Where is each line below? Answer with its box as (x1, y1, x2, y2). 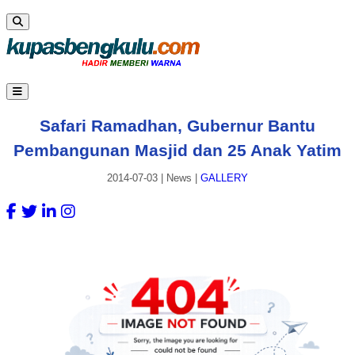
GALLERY (200, 172, 248, 185)
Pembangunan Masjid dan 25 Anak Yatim (13, 140, 342, 159)
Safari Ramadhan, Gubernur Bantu (40, 116, 315, 135)
